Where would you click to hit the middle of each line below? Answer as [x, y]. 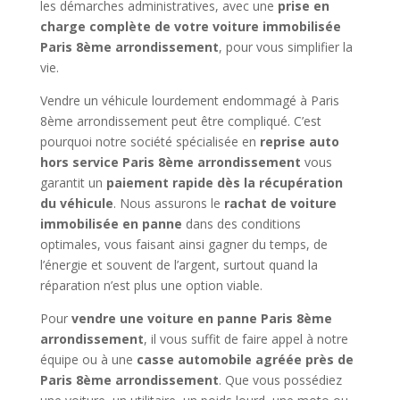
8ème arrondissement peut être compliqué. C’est [180, 121]
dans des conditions [241, 224]
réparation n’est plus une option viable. [151, 286]
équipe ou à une [88, 360]
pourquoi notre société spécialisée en [150, 142]
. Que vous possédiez [280, 380]
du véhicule [76, 204]
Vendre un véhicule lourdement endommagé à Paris [189, 101]
